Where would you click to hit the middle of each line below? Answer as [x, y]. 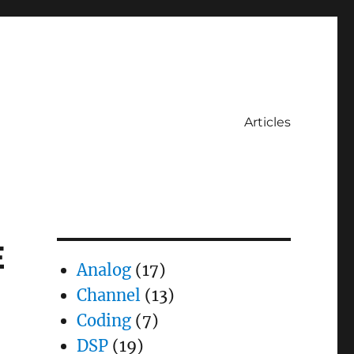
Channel [108, 295]
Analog [104, 270]
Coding [104, 320]
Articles [267, 122]
